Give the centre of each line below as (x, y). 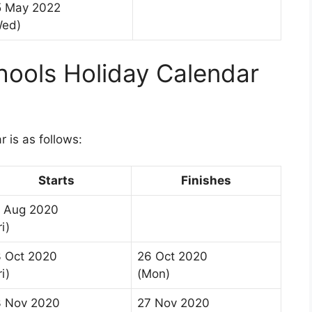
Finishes (206, 181)
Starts (56, 181)
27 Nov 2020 (173, 303)
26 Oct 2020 (172, 257)
